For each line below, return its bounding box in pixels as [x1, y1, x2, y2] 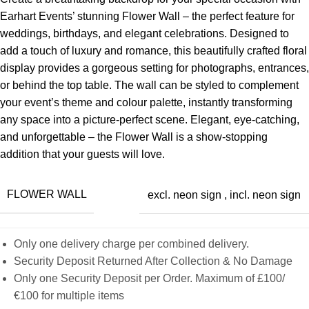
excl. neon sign [148, 188, 221, 201]
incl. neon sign [230, 188, 301, 201]
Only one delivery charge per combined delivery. [14, 238, 249, 250]
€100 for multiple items [14, 290, 124, 302]
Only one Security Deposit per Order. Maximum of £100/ [14, 272, 285, 285]
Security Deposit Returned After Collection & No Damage [14, 255, 292, 268]
